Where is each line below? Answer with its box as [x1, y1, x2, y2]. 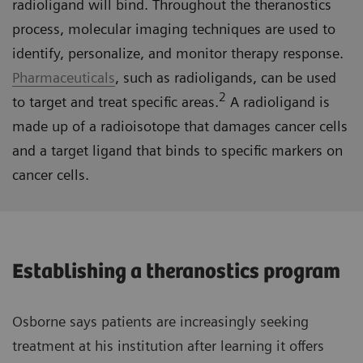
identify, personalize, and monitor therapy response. [12, 45, 344, 62]
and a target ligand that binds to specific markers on [12, 142, 343, 160]
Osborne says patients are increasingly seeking [12, 313, 309, 331]
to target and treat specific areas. [12, 93, 219, 111]
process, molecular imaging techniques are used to [12, 20, 335, 38]
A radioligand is [226, 93, 330, 111]
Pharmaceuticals [12, 69, 115, 87]
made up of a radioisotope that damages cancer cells [12, 117, 348, 135]
